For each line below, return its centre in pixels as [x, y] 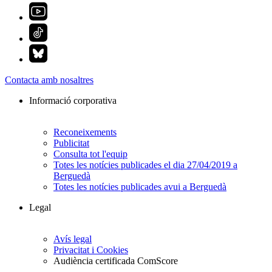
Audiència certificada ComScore [116, 261]
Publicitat [71, 143]
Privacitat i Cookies [91, 250]
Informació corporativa [73, 101]
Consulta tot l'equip [90, 154]
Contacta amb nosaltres [49, 80]
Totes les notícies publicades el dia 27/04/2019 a [145, 165]
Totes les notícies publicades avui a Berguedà [140, 187]
